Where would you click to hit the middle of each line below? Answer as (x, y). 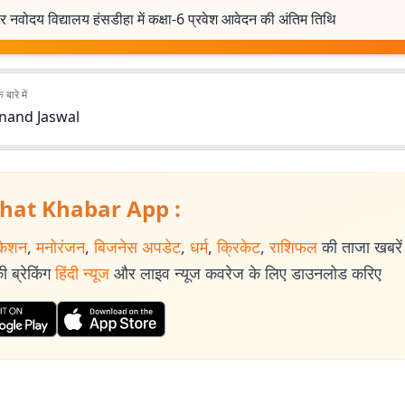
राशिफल (293, 247)
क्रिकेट (239, 247)
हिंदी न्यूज (82, 273)
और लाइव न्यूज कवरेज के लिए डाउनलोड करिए (248, 273)
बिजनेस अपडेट (137, 247)
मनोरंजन (61, 247)
